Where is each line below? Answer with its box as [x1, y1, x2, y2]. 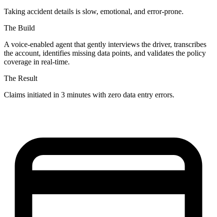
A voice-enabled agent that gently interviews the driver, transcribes [4, 40, 206, 49]
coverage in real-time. [4, 58, 70, 66]
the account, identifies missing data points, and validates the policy [4, 49, 206, 58]
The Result [4, 74, 37, 83]
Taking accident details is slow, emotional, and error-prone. [4, 7, 184, 16]
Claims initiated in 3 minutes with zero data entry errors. [4, 91, 174, 99]
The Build [4, 24, 35, 32]
